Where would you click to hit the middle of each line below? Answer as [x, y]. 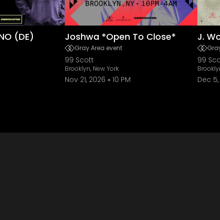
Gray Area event [98, 48]
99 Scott [79, 60]
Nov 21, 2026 [85, 80]
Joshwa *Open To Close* [120, 37]
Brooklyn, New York [92, 69]
